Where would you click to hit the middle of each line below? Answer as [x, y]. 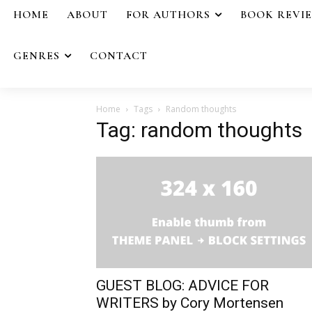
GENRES [37, 55]
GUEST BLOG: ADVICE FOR [182, 285]
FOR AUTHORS [168, 15]
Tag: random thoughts [199, 130]
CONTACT [119, 55]
